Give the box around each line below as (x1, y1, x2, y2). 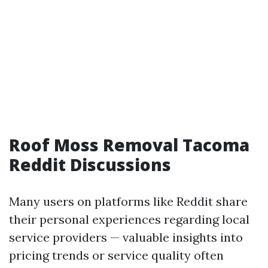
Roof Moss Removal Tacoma (9, 133, 249, 156)
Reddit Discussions (9, 153, 171, 176)
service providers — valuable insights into (9, 229, 243, 245)
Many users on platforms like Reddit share (9, 193, 248, 209)
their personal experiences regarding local (9, 211, 249, 227)
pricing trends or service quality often (9, 247, 224, 263)
